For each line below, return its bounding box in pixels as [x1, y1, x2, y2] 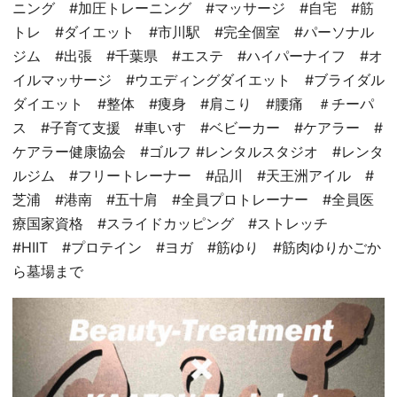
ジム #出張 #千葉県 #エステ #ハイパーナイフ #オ [12, 47, 383, 65]
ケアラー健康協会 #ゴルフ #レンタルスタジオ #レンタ [12, 143, 384, 160]
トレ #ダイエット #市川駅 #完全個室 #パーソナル [12, 23, 374, 41]
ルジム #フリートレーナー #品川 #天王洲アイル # [12, 167, 374, 184]
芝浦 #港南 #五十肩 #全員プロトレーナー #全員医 [12, 191, 374, 208]
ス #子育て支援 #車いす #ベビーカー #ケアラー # [12, 119, 383, 136]
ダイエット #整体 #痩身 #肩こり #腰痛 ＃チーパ [12, 95, 374, 113]
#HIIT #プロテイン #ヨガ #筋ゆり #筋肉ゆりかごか [12, 238, 381, 256]
